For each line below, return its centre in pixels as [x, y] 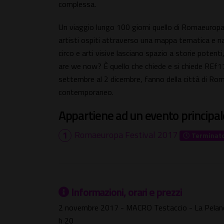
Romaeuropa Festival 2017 [126, 135]
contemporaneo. [86, 92]
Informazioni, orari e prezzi [126, 192]
